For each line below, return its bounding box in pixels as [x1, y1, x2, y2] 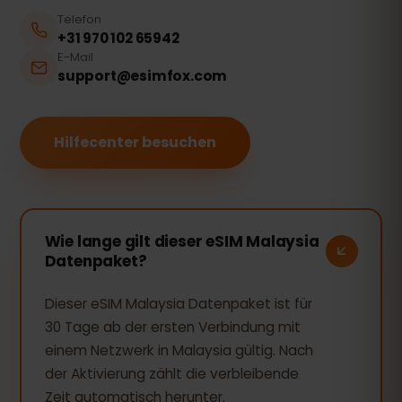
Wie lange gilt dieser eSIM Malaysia [44, 230, 319, 252]
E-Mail [57, 48, 93, 66]
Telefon [57, 11, 101, 28]
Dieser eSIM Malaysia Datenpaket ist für [44, 293, 312, 313]
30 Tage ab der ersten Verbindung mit [44, 317, 301, 336]
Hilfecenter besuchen [54, 132, 216, 153]
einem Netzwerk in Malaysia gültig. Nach [44, 340, 313, 360]
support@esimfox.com [57, 66, 228, 85]
